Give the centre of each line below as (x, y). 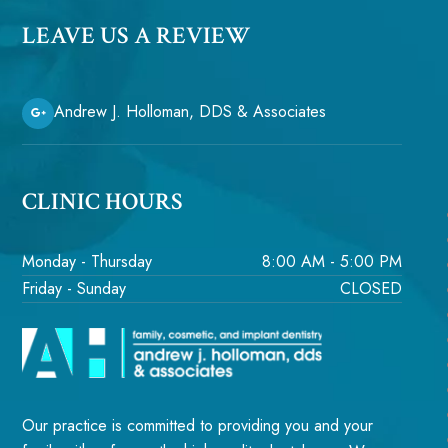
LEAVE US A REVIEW (136, 35)
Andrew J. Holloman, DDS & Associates (190, 112)
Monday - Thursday (87, 261)
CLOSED (371, 288)
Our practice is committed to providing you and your (198, 426)
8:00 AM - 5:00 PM (332, 261)
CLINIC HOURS (103, 201)
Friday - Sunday (74, 288)
